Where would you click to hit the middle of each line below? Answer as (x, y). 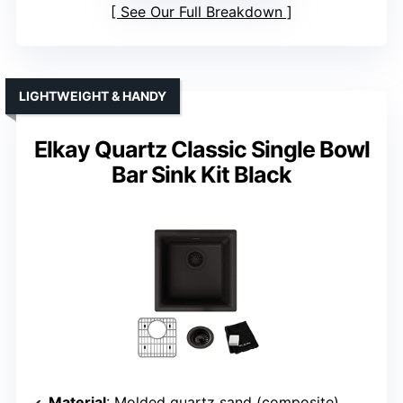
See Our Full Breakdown (201, 12)
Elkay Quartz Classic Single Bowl (201, 150)
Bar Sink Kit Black (201, 175)
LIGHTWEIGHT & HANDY (93, 96)
